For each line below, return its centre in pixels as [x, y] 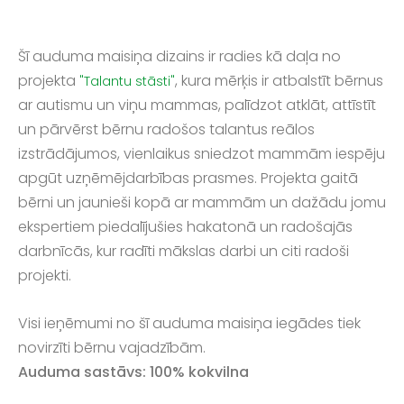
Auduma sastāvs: [84, 372]
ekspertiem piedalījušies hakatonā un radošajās [185, 227]
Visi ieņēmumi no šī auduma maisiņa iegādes [176, 324]
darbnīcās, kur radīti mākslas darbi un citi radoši [184, 252]
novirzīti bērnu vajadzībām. [112, 348]
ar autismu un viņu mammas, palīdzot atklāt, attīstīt [197, 106]
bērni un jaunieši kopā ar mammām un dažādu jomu [202, 203]
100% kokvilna [199, 372]
